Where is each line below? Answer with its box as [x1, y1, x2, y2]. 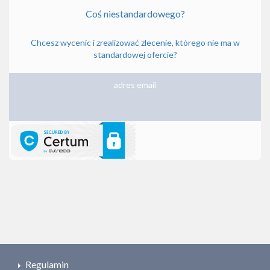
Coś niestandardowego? [85, 8, 185, 20]
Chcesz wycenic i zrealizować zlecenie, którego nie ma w [30, 37, 240, 48]
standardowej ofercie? [93, 49, 177, 60]
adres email [114, 80, 156, 90]
